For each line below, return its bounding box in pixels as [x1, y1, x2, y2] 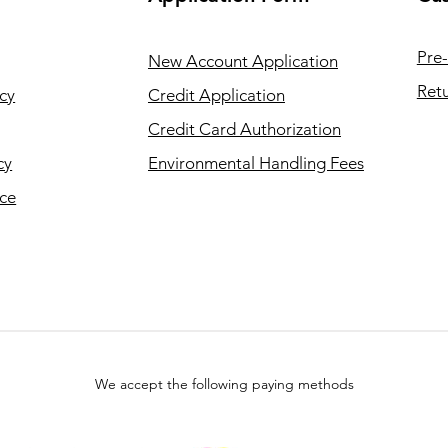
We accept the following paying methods [94, 375, 354, 394]
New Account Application [147, 51, 338, 72]
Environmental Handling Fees [147, 153, 364, 174]
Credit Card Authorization [147, 119, 341, 140]
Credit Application [147, 85, 285, 106]
